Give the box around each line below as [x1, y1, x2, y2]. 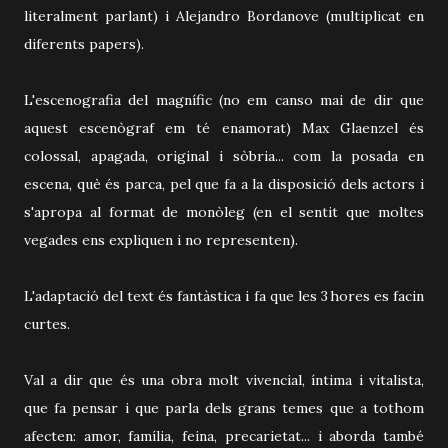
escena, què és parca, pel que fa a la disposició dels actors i [24, 174, 424, 193]
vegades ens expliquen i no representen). [24, 230, 298, 249]
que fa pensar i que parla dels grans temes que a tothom [24, 398, 424, 417]
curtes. [24, 314, 70, 333]
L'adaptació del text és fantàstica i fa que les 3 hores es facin [24, 286, 424, 305]
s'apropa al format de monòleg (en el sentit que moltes [24, 202, 424, 221]
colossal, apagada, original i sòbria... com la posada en [24, 146, 424, 165]
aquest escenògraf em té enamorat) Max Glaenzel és [24, 118, 424, 137]
